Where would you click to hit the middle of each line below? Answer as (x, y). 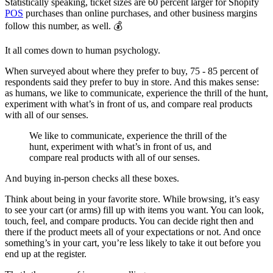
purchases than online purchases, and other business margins (140, 13)
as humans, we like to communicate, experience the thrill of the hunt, (136, 93)
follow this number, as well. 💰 (64, 26)
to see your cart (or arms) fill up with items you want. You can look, (134, 210)
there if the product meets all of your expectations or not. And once (133, 232)
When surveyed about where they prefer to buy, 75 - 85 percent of (132, 71)
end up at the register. (46, 254)
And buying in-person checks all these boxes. (92, 179)
